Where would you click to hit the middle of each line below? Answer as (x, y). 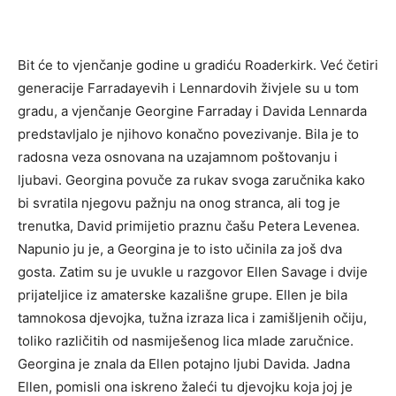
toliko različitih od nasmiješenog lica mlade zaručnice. (186, 341)
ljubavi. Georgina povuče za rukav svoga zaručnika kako (191, 180)
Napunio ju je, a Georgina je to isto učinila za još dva (180, 249)
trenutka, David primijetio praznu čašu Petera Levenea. (189, 226)
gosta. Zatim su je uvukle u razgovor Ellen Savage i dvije (193, 272)
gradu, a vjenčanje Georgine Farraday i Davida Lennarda (192, 111)
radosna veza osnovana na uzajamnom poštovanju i (178, 157)
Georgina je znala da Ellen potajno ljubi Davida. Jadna (184, 364)
